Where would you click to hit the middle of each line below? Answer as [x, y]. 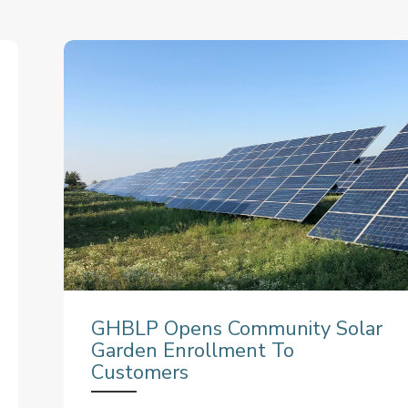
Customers [139, 373]
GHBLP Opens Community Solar [236, 329]
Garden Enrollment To [192, 351]
